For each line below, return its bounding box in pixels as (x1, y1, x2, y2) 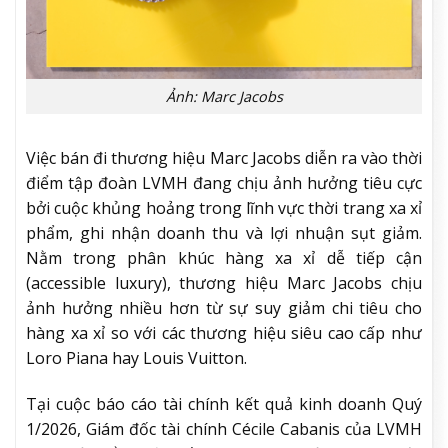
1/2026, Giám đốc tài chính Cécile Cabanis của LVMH (26, 417, 422, 440)
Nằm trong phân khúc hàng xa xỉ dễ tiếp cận (26, 246, 422, 269)
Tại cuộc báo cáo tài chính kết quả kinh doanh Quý (26, 392, 422, 415)
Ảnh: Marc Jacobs (165, 87, 283, 107)
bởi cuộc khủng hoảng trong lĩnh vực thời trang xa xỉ (26, 196, 422, 219)
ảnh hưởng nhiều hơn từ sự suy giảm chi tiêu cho (26, 296, 422, 319)
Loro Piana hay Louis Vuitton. (26, 346, 247, 369)
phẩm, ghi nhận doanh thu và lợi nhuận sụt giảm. (26, 221, 422, 244)
